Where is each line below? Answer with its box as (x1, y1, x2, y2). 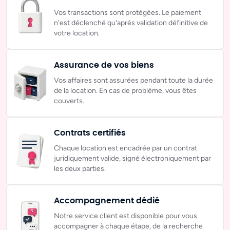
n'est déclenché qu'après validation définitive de (54, 18, 208, 28)
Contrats (54, 129, 92, 138)
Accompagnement (54, 197, 136, 205)
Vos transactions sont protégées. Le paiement (54, 8, 201, 17)
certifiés (92, 129, 126, 138)
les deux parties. (54, 164, 106, 174)
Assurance (54, 61, 101, 70)
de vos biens (101, 61, 154, 70)
